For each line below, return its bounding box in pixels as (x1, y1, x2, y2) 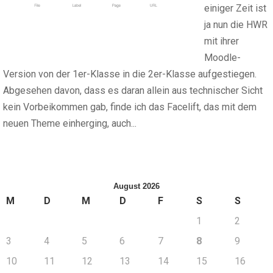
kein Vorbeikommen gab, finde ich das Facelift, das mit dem (3, 101, 257, 113)
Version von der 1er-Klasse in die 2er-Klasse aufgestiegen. (3, 68, 257, 80)
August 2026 (113, 182, 160, 191)
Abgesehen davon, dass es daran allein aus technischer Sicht (3, 85, 263, 96)
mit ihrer (204, 35, 239, 47)
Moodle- (204, 52, 241, 63)
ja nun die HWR (204, 19, 268, 30)
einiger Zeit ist (204, 2, 266, 14)
